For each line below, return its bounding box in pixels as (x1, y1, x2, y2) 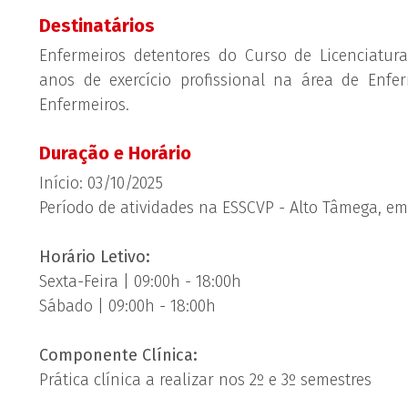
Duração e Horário (39, 142, 192, 164)
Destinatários (39, 15, 156, 36)
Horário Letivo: (39, 247, 151, 267)
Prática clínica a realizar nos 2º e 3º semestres (39, 370, 372, 390)
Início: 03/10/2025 (39, 173, 168, 193)
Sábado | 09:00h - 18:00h (39, 296, 217, 316)
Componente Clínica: (39, 345, 199, 365)
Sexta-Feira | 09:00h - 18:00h (39, 271, 242, 291)
